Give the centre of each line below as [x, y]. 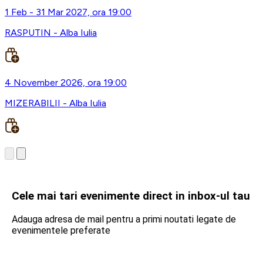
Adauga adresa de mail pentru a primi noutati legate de [124, 219]
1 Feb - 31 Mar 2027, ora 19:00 [68, 12]
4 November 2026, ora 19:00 [66, 83]
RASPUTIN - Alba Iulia [51, 33]
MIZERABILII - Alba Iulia [55, 103]
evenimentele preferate [61, 230]
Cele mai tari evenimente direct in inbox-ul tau [131, 196]
